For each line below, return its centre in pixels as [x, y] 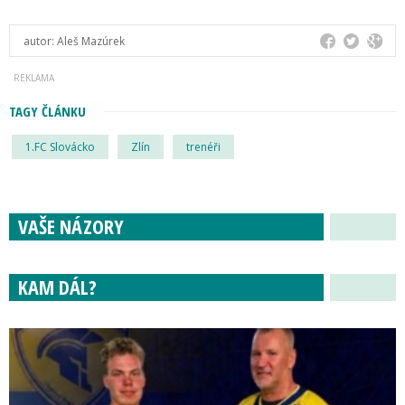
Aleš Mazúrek [91, 41]
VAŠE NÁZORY [71, 226]
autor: [40, 41]
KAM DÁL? [57, 286]
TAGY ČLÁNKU [47, 111]
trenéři [203, 146]
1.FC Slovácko [60, 146]
